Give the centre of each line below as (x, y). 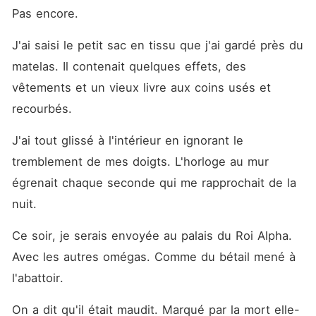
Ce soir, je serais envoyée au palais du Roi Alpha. (152, 236)
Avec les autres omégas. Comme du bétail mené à (153, 257)
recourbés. (44, 109)
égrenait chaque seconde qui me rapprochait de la (154, 183)
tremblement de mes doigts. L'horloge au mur (140, 162)
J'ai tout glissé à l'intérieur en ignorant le (127, 140)
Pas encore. (47, 13)
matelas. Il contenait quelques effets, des (129, 66)
